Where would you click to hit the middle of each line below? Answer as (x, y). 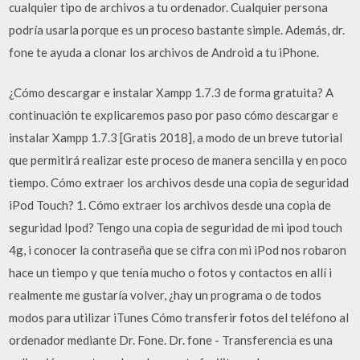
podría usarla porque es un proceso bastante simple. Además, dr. (177, 29)
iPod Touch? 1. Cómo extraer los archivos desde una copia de (170, 205)
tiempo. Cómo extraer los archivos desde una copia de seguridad (179, 182)
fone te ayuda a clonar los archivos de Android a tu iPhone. (164, 52)
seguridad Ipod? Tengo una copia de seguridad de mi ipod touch (176, 227)
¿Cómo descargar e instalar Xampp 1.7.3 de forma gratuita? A (172, 92)
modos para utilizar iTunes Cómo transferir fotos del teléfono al (179, 317)
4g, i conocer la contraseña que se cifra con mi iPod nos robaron (178, 250)
